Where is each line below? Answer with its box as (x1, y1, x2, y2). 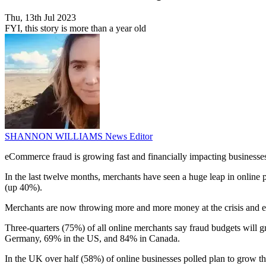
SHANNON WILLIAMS (5, 131, 105, 142)
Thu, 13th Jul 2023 (5, 12, 76, 23)
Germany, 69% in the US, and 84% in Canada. (5, 233, 180, 244)
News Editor (105, 131, 153, 142)
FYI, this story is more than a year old (5, 23, 146, 34)
